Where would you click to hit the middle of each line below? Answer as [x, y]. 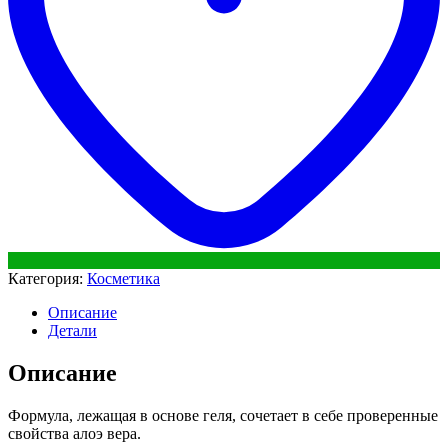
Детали [72, 330]
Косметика [123, 278]
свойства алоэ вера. [74, 433]
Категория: [47, 278]
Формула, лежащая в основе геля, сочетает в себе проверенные [223, 415]
